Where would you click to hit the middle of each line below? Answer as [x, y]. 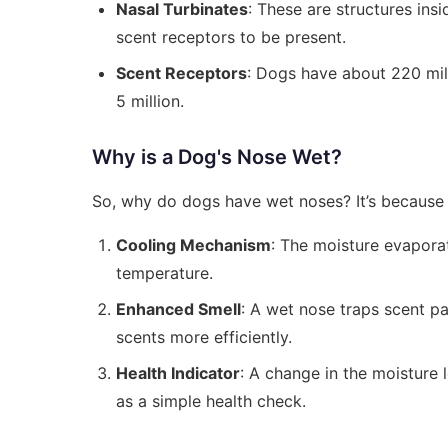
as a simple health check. [211, 401]
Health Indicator [178, 373]
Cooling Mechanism [193, 245]
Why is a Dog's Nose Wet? [217, 157]
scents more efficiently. [204, 337]
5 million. [150, 101]
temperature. [164, 273]
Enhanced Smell [178, 309]
